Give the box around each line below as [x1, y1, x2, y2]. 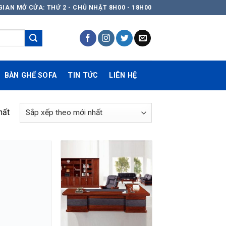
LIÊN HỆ [109, 71, 137, 80]
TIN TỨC [68, 71, 98, 80]
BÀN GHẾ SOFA [4, 71, 57, 80]
